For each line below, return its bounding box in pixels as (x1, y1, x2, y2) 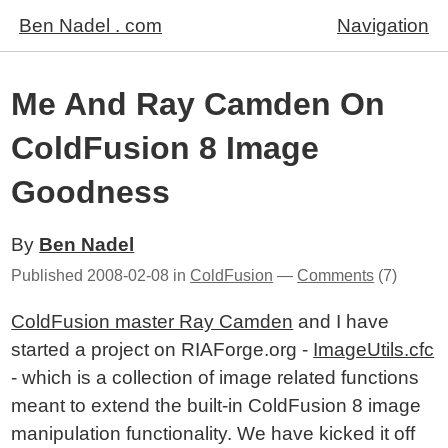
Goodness (11, 174, 171, 210)
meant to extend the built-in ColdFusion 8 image (11, 395, 422, 416)
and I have (293, 311, 390, 332)
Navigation (337, 15, 429, 36)
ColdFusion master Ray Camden (11, 311, 294, 332)
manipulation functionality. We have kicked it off (11, 423, 416, 444)
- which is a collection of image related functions (11, 367, 420, 388)
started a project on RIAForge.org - (11, 339, 314, 360)
